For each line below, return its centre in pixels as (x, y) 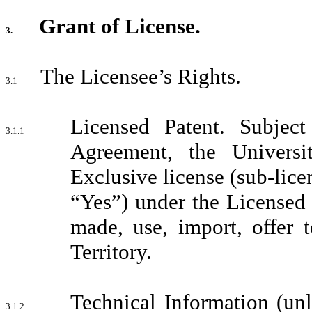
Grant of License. (120, 26)
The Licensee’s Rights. (141, 76)
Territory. (111, 252)
